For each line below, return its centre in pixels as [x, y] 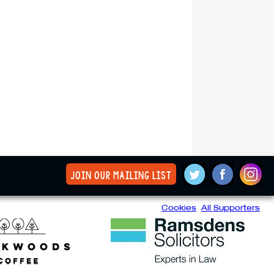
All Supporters [231, 207]
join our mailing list [121, 176]
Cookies [179, 207]
